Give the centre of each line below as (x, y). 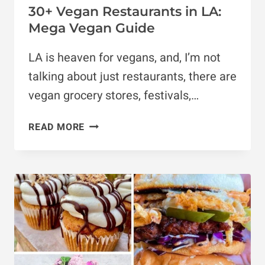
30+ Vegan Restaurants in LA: (125, 12)
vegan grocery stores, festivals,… (114, 96)
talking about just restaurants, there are (132, 77)
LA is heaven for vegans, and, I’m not (125, 58)
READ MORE (57, 127)
